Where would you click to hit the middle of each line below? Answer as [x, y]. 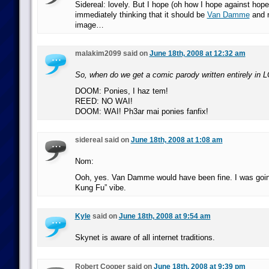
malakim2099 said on [112, 53]
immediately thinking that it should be [141, 15]
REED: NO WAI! [104, 101]
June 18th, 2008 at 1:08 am [177, 140]
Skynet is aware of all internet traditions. [145, 237]
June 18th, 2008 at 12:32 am [197, 53]
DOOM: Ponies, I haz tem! [121, 91]
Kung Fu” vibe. [100, 188]
